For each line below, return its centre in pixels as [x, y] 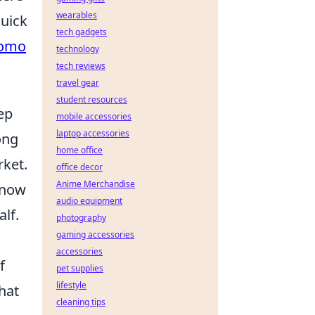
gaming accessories [95, 234]
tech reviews [81, 66]
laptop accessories [93, 133]
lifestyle [71, 285]
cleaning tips [81, 302]
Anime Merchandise [96, 184]
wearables [77, 15]
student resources [92, 99]
